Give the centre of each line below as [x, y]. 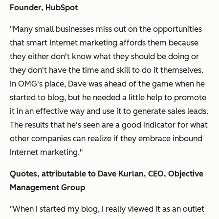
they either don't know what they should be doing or [104, 56]
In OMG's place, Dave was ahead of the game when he [107, 84]
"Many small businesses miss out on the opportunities [106, 29]
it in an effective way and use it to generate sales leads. [109, 111]
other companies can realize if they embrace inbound [106, 138]
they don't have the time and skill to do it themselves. [107, 70]
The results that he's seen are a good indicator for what [109, 125]
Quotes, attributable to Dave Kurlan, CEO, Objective [107, 174]
